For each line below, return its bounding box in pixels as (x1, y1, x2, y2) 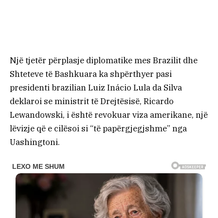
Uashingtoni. (10, 136, 60, 147)
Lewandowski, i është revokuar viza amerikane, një (10, 109, 208, 120)
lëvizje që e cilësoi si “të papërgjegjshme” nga (10, 123, 187, 134)
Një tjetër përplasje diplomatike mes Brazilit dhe (10, 54, 198, 66)
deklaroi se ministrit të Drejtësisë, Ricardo (10, 95, 174, 107)
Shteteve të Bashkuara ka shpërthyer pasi (10, 68, 172, 79)
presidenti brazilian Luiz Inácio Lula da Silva (10, 82, 182, 93)
